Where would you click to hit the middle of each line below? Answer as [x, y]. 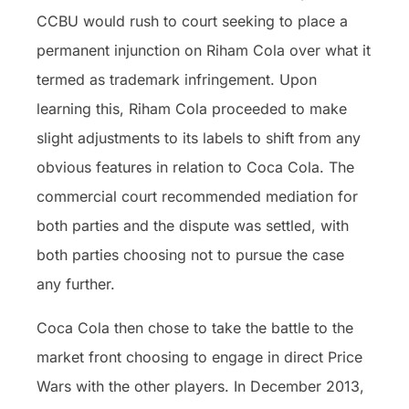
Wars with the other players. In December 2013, [200, 386]
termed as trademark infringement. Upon [177, 79]
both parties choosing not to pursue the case [190, 254]
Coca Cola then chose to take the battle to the [195, 327]
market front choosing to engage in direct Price [199, 357]
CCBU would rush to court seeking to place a [192, 21]
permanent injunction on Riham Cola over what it [204, 50]
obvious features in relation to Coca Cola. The [195, 167]
